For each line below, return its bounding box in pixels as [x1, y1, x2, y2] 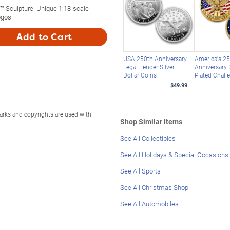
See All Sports [120, 166, 161, 176]
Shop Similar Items [120, 116, 182, 126]
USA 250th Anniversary [123, 54, 187, 63]
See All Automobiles [120, 199, 179, 208]
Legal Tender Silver [123, 62, 175, 71]
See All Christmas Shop [120, 182, 188, 192]
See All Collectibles [120, 133, 176, 143]
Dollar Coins [123, 70, 157, 79]
